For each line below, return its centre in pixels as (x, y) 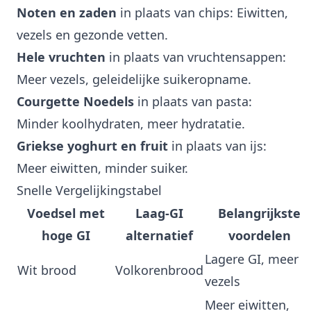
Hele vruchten (61, 57)
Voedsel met (66, 213)
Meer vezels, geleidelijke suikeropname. (134, 79)
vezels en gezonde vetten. (92, 35)
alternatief (159, 236)
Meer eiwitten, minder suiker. (102, 168)
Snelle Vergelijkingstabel (89, 191)
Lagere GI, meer (252, 259)
